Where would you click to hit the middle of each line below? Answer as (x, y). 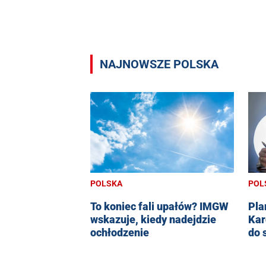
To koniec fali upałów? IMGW (159, 207)
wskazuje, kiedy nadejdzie (153, 220)
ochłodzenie (120, 233)
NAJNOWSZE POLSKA (159, 64)
